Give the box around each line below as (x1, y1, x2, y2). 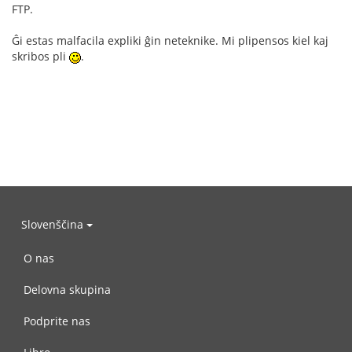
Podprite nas (24, 313, 90, 328)
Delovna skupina (24, 282, 111, 297)
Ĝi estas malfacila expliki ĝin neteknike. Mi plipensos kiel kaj (12, 33, 328, 48)
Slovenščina (21, 216, 86, 232)
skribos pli (12, 49, 69, 64)
